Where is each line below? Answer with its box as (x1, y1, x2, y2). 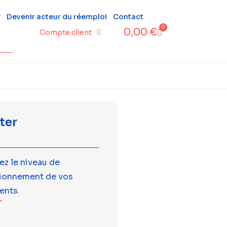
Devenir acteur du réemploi (6, 12, 107, 21)
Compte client (40, 28, 92, 37)
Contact (112, 12, 143, 21)
